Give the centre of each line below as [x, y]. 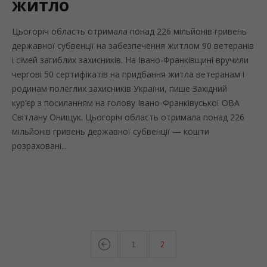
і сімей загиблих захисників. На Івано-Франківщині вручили [130, 60]
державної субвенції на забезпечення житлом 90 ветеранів [133, 46]
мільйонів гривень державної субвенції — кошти [111, 131]
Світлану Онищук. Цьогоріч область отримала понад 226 [128, 117]
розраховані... [39, 146]
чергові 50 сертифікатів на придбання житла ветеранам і [128, 74]
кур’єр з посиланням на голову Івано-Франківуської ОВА [126, 103]
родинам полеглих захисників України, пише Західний [119, 89]
